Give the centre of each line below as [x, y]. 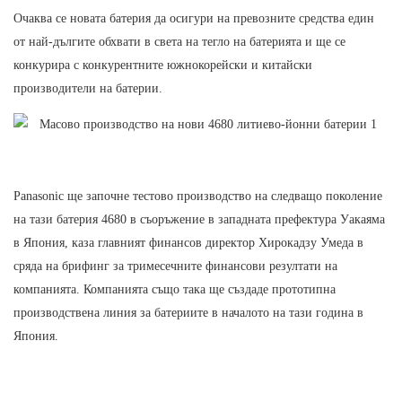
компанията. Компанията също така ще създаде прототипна [175, 290]
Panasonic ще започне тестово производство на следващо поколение [198, 197]
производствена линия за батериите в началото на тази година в [188, 313]
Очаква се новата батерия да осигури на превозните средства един [194, 19]
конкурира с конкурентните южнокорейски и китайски [163, 66]
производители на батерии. [88, 89]
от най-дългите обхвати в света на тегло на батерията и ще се [179, 42]
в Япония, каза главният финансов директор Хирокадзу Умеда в [188, 243]
